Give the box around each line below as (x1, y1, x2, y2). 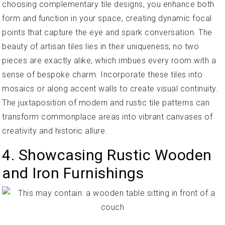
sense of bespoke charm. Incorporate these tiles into (2, 70, 202, 79)
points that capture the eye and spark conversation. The (2, 28, 212, 37)
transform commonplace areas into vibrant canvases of (2, 112, 212, 122)
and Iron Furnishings (2, 164, 144, 182)
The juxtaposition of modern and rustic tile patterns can (2, 98, 209, 107)
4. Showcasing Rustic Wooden (2, 146, 212, 164)
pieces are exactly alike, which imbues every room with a (2, 56, 216, 65)
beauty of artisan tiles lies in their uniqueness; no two (2, 42, 199, 51)
